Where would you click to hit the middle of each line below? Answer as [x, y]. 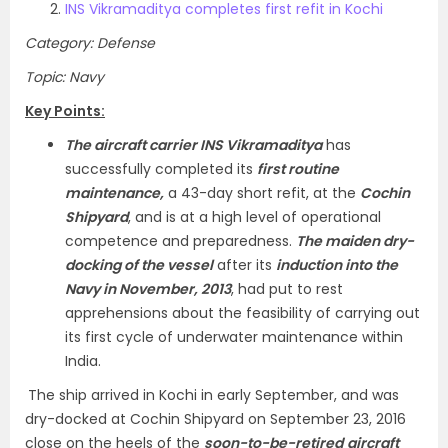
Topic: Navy [64, 77]
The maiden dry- [355, 241]
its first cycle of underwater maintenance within [234, 337]
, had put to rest [287, 289]
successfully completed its [161, 169]
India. [83, 361]
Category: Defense [90, 43]
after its [244, 265]
